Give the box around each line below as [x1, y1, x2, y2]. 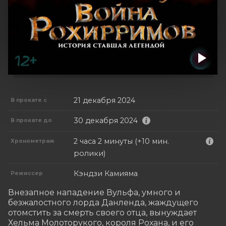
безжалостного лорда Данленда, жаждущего [8, 197, 198, 207]
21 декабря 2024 [74, 95, 135, 105]
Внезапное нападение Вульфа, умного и [8, 187, 181, 197]
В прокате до [11, 117, 52, 124]
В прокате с [11, 96, 47, 103]
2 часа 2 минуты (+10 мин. [74, 136, 169, 146]
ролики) [74, 148, 105, 158]
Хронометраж [11, 137, 55, 144]
